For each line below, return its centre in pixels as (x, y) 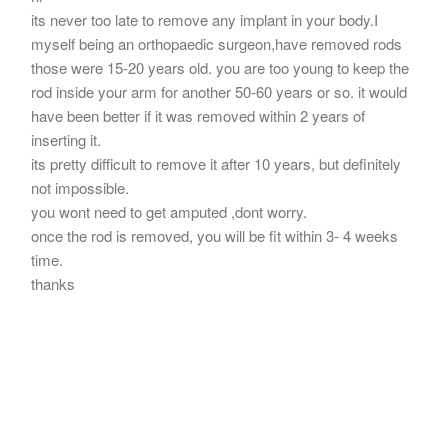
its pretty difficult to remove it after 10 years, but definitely (216, 163)
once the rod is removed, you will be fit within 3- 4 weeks (214, 235)
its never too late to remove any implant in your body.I (204, 19)
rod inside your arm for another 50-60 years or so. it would (219, 91)
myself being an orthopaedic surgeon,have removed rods (216, 43)
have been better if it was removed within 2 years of (198, 115)
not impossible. (80, 187)
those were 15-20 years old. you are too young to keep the (220, 67)
